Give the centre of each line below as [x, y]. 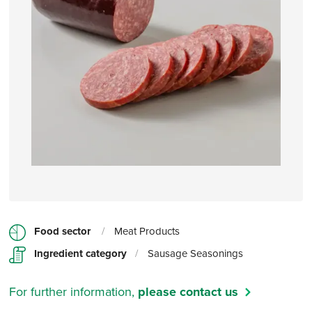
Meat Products [146, 231]
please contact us [188, 292]
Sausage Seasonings [194, 253]
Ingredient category [81, 254]
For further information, [74, 292]
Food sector [63, 232]
